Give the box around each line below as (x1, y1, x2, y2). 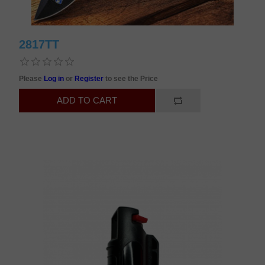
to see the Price (105, 74, 159, 83)
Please (19, 74, 44, 83)
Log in (44, 74, 66, 83)
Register (75, 74, 106, 83)
